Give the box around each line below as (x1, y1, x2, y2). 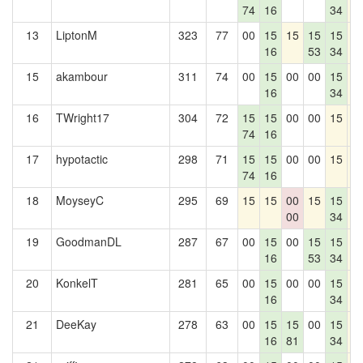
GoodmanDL (56, 233, 122, 250)
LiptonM (56, 27, 97, 43)
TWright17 (56, 109, 109, 126)
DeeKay (56, 316, 96, 332)
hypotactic (56, 151, 108, 167)
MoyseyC (56, 192, 104, 208)
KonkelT (56, 275, 98, 291)
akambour (56, 68, 108, 84)
